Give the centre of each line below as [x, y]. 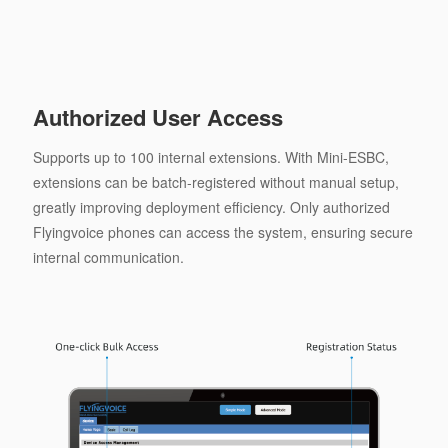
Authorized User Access [157, 117]
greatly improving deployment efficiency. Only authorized [211, 207]
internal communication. [108, 257]
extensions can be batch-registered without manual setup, [215, 182]
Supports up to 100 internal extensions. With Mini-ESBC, [210, 157]
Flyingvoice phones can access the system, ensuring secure [222, 232]
